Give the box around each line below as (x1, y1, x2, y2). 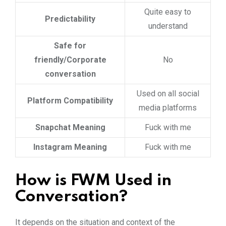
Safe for (54, 40, 86, 50)
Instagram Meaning (33, 142, 107, 152)
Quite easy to (144, 7, 191, 17)
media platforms (139, 102, 197, 112)
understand (148, 21, 188, 31)
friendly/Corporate (34, 54, 106, 65)
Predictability (45, 14, 95, 24)
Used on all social (136, 88, 199, 98)
